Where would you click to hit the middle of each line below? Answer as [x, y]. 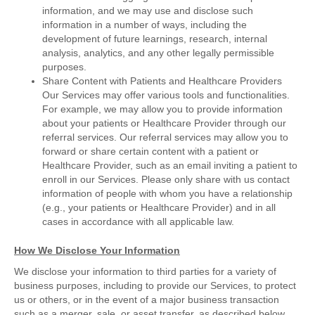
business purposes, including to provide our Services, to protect [155, 286]
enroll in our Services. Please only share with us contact [166, 180]
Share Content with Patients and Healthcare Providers [162, 81]
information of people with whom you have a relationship [167, 194]
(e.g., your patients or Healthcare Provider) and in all [159, 208]
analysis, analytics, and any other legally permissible [158, 53]
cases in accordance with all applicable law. [138, 222]
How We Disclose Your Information [97, 251]
